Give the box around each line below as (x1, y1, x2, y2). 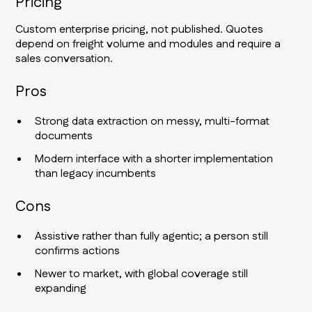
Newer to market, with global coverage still (35, 266, 249, 283)
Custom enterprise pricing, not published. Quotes (15, 22, 264, 38)
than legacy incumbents (35, 166, 157, 182)
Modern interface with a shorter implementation (35, 151, 274, 168)
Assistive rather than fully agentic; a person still (35, 228, 269, 245)
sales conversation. (15, 51, 114, 68)
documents (35, 128, 93, 145)
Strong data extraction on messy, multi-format (35, 114, 270, 130)
